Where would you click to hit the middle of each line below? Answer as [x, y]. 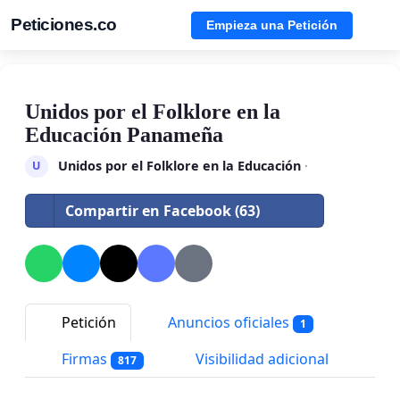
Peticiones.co [64, 25]
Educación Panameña [124, 135]
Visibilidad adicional [260, 359]
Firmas [84, 359]
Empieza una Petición [272, 25]
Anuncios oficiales [229, 322]
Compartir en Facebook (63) [162, 210]
